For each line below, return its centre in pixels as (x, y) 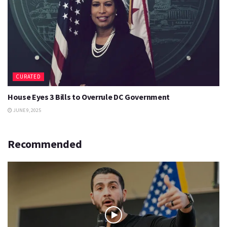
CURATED (28, 77)
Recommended (45, 144)
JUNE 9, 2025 (27, 110)
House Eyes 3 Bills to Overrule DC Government (89, 97)
